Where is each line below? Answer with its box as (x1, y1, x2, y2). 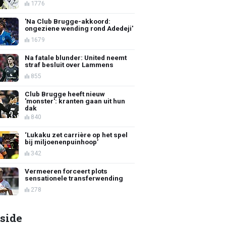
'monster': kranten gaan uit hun (25, 96, 126, 105)
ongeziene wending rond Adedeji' (25, 24, 134, 32)
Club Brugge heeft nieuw (25, 89, 105, 98)
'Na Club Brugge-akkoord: (25, 17, 111, 25)
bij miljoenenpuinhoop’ (25, 137, 99, 146)
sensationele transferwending (25, 174, 124, 182)
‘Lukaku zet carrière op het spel (25, 130, 128, 139)
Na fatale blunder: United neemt (25, 53, 127, 62)
